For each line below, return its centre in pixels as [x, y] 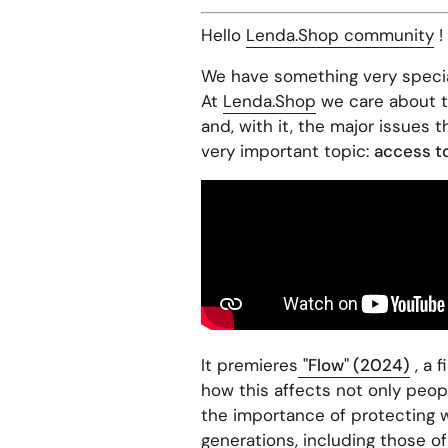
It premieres [249, 364]
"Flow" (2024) [356, 364]
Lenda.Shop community [339, 34]
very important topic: [287, 150]
